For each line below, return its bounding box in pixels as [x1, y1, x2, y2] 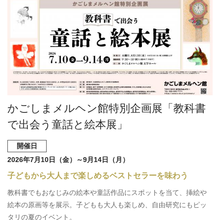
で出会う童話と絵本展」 [7, 118, 128, 131]
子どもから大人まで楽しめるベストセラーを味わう [7, 171, 188, 180]
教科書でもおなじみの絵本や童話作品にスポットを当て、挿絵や [7, 189, 207, 197]
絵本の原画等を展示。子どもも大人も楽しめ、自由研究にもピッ [7, 201, 207, 209]
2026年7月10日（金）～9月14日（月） [7, 156, 129, 164]
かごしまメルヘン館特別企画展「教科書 [7, 102, 206, 115]
